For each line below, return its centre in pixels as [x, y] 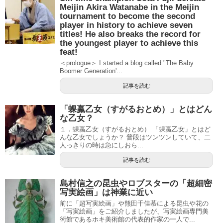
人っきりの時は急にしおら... [102, 145]
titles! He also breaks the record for [130, 34]
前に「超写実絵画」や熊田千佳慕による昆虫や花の [134, 203]
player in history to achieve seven [126, 25]
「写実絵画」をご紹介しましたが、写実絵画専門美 [134, 211]
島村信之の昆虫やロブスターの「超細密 [136, 183]
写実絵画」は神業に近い [106, 192]
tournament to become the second [127, 16]
